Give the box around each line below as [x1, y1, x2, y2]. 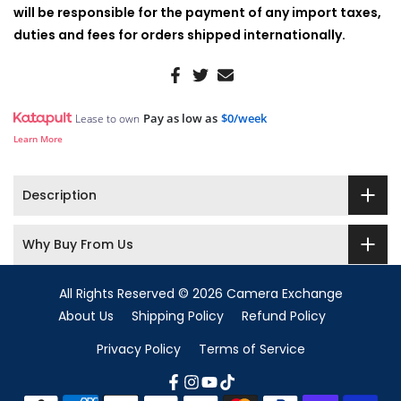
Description [22, 185, 97, 204]
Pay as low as [143, 109, 218, 126]
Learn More [13, 132, 63, 145]
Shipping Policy [131, 306, 224, 325]
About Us [57, 306, 114, 325]
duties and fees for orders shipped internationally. [13, 25, 346, 44]
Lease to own [75, 110, 140, 126]
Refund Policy [241, 306, 326, 325]
